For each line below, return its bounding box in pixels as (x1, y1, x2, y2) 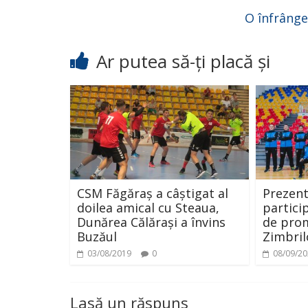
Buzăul (77, 228, 117, 245)
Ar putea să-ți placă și (96, 49, 270, 74)
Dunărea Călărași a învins (77, 213, 225, 230)
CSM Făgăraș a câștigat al (77, 184, 228, 201)
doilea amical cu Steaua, (77, 199, 219, 216)
